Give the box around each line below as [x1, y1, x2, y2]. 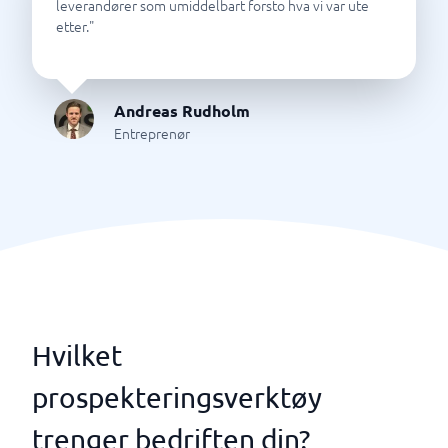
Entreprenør [114, 123, 190, 143]
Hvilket [32, 339, 122, 372]
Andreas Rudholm [114, 100, 250, 121]
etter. [56, 16, 89, 36]
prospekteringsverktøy [32, 381, 322, 414]
